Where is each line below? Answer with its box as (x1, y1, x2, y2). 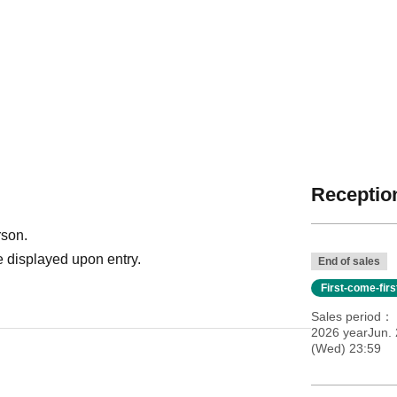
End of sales (317, 254, 380, 268)
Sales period (310, 308, 381, 323)
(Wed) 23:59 (310, 340, 381, 355)
